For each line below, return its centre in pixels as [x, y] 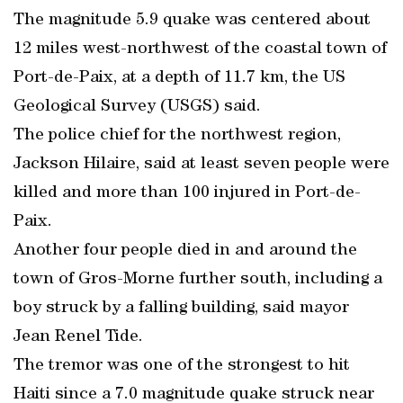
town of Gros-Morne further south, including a [198, 280]
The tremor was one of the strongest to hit [182, 366]
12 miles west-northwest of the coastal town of [200, 49]
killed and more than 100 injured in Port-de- [187, 193]
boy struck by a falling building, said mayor [181, 309]
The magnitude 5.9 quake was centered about [192, 21]
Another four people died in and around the [185, 251]
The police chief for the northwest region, [177, 136]
